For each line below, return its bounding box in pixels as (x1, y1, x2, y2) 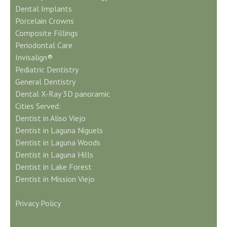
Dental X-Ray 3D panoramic (15, 89, 110, 99)
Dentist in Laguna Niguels (15, 125, 103, 135)
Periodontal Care (15, 40, 72, 50)
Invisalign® (15, 52, 53, 62)
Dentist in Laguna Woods (15, 137, 100, 147)
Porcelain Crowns (15, 16, 74, 26)
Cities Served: (15, 101, 61, 111)
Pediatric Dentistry (15, 64, 79, 74)
